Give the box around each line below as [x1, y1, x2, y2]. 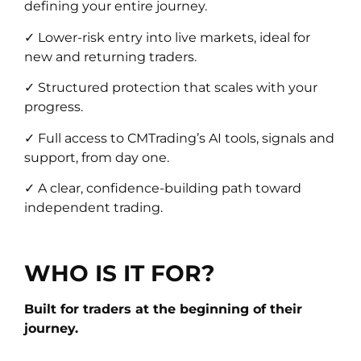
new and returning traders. [24, 48, 197, 64]
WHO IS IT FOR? [24, 259, 215, 287]
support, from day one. [24, 149, 169, 165]
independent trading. [24, 199, 163, 215]
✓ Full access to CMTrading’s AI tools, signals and [24, 130, 334, 146]
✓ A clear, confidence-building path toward [24, 180, 301, 196]
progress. [24, 99, 83, 115]
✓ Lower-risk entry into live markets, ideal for [24, 29, 310, 45]
